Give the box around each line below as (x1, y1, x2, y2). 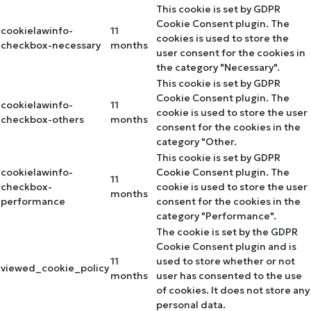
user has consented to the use (156, 269, 302, 283)
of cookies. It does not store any (156, 284, 310, 297)
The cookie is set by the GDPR (156, 226, 298, 239)
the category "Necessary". (156, 61, 280, 74)
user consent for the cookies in (156, 47, 305, 60)
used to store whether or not (156, 255, 295, 268)
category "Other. (156, 135, 237, 149)
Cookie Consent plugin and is (156, 240, 296, 253)
